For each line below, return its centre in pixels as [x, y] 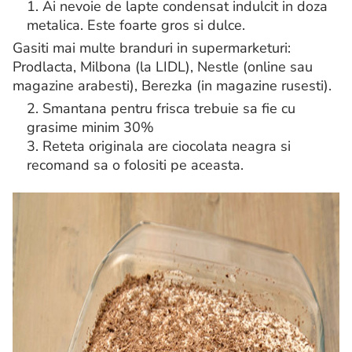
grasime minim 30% [90, 127]
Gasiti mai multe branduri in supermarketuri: [152, 48]
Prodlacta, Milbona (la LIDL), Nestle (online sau [163, 67]
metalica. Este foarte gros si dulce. [136, 25]
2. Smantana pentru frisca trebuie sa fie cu [161, 108]
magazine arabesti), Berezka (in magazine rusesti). [172, 86]
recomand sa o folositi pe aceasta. [135, 165]
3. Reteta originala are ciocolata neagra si [159, 146]
